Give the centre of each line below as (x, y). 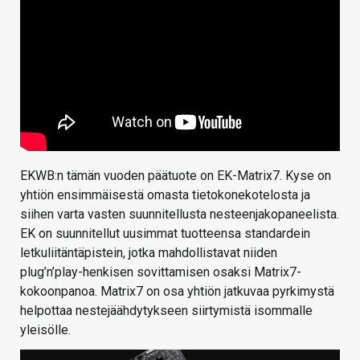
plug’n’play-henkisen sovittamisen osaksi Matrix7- (161, 272)
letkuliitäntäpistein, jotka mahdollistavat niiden (149, 253)
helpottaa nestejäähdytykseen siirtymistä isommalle (166, 311)
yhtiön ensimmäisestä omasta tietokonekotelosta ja (165, 195)
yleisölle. (45, 330)
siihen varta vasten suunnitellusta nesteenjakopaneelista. (180, 215)
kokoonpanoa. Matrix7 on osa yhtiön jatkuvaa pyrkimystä (177, 292)
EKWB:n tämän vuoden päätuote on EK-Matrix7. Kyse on (176, 176)
